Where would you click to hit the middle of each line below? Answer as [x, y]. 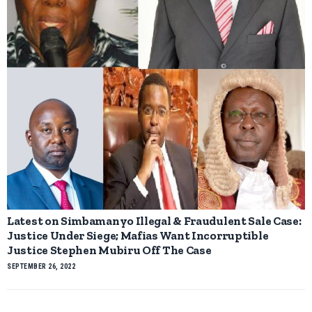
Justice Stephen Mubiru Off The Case [109, 250]
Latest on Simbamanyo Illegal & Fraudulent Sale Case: [154, 221]
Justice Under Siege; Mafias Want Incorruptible [138, 236]
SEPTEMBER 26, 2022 [41, 267]
